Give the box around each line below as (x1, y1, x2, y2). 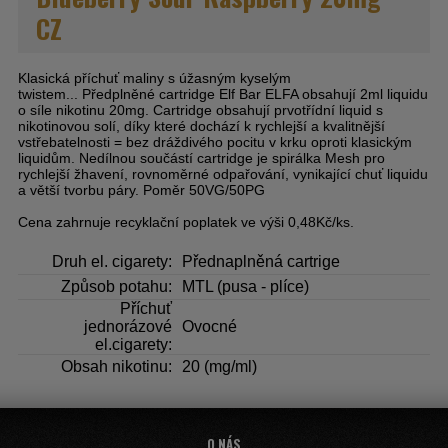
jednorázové (84, 318, 172, 336)
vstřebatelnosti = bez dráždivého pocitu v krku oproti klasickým (18, 134, 412, 151)
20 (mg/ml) (182, 358, 257, 376)
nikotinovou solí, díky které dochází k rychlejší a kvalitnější (18, 118, 385, 135)
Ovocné (182, 318, 237, 336)
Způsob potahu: (61, 278, 172, 296)
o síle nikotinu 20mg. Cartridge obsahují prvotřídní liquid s (18, 102, 383, 119)
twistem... (18, 86, 78, 103)
